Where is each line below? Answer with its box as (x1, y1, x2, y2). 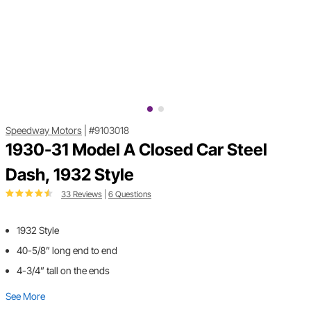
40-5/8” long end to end (17, 244, 117, 257)
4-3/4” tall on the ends (17, 264, 110, 277)
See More (6, 290, 45, 303)
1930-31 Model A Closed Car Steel (6, 140, 267, 160)
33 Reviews (61, 189, 102, 200)
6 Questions (108, 189, 151, 200)
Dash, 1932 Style (6, 165, 134, 185)
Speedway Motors (6, 124, 82, 137)
